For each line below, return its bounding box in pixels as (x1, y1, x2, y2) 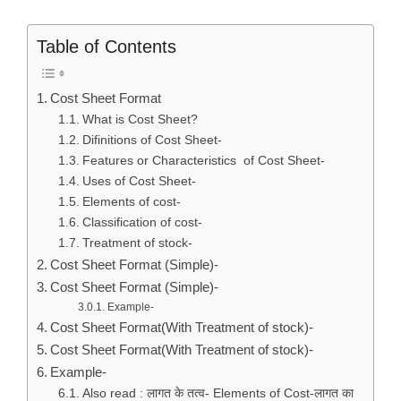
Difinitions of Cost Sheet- (81, 132, 222, 147)
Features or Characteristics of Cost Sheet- (81, 153, 325, 167)
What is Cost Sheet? (81, 112, 198, 126)
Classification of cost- (81, 215, 202, 229)
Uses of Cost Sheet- (81, 174, 196, 188)
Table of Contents (37, 36, 176, 56)
